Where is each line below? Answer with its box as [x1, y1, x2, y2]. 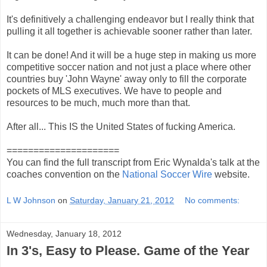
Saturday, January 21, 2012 [70, 195, 174, 205]
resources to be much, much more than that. [7, 98, 190, 108]
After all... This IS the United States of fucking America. [7, 122, 235, 132]
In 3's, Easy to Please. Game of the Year [7, 243, 250, 258]
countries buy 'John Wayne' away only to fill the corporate [7, 74, 247, 85]
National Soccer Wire [122, 169, 212, 180]
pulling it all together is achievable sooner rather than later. [7, 26, 252, 37]
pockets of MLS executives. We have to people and [7, 86, 222, 97]
